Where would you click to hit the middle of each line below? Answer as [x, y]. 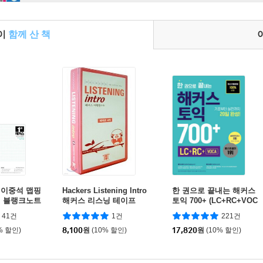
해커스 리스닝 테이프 [99, 200]
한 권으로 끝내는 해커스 [214, 190]
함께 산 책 [29, 34]
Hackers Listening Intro [104, 190]
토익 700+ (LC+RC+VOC [215, 200]
